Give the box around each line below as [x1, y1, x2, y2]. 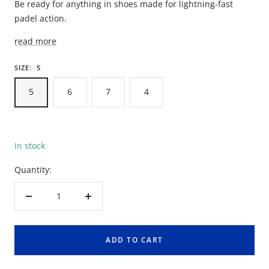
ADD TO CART [106, 235, 163, 245]
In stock [14, 140, 45, 151]
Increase [87, 196, 122, 208]
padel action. [14, 13, 67, 24]
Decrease [28, 196, 65, 208]
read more [14, 35, 56, 47]
